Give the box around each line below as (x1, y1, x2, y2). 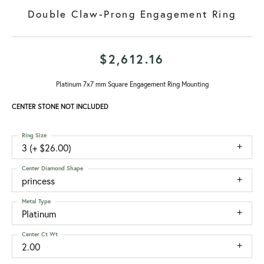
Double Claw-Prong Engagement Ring (28, 7, 236, 21)
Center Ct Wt (22, 230, 58, 238)
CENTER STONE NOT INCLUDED (12, 102, 108, 111)
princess (22, 174, 55, 187)
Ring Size (22, 131, 47, 139)
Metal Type (22, 197, 51, 205)
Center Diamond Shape (22, 164, 83, 172)
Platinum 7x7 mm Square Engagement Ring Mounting (55, 80, 209, 88)
